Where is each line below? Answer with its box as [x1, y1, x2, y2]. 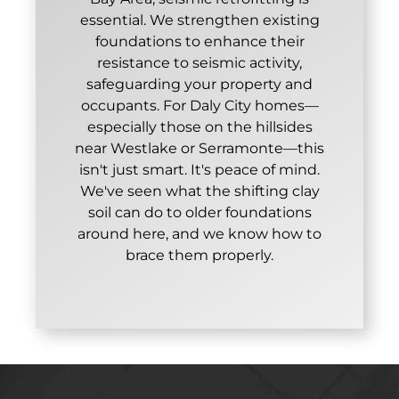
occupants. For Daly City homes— [80, 96, 319, 114]
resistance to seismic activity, [97, 53, 302, 71]
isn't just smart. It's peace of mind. [79, 160, 320, 178]
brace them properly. [126, 246, 273, 264]
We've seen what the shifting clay [79, 182, 320, 199]
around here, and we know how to [77, 224, 322, 242]
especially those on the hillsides [86, 118, 313, 135]
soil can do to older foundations [87, 203, 312, 221]
